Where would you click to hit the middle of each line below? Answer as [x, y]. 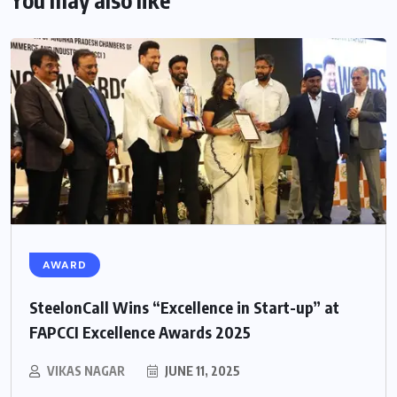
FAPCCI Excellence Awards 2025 [140, 332]
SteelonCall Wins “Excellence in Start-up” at [184, 307]
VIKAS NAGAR [86, 371]
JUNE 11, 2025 [201, 371]
